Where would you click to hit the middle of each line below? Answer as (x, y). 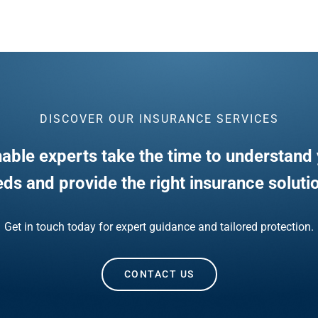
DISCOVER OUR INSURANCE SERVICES (159, 119)
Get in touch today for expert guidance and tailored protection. (159, 227)
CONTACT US (159, 274)
